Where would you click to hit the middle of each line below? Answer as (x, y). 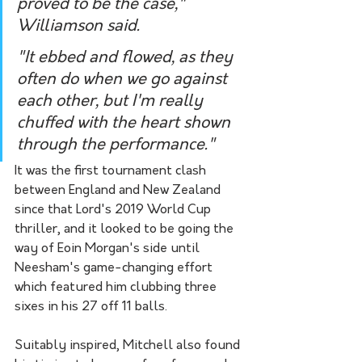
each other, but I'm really (112, 101)
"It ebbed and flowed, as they (127, 58)
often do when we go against (124, 80)
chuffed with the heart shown (126, 123)
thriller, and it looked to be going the (126, 229)
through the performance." (116, 145)
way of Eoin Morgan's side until (109, 248)
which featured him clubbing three (117, 287)
